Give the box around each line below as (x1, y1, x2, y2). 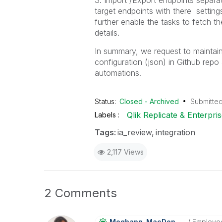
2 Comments (44, 186, 117, 200)
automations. (94, 68, 141, 78)
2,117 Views (107, 148, 144, 156)
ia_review (117, 127, 152, 137)
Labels (94, 111, 118, 119)
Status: (94, 97, 118, 106)
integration (155, 127, 195, 137)
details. (94, 28, 119, 38)
